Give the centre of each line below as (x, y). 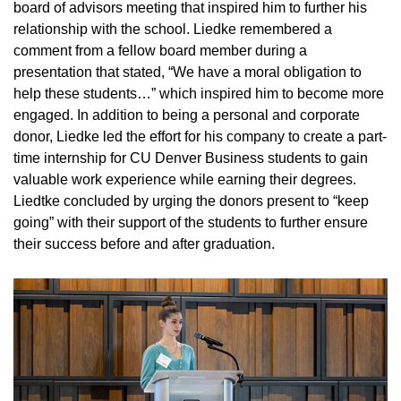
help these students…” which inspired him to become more (199, 94)
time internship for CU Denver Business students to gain (191, 158)
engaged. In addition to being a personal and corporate (187, 115)
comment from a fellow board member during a (160, 51)
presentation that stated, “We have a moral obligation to (188, 73)
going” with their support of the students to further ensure (191, 223)
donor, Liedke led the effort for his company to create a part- (200, 137)
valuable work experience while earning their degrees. (185, 180)
